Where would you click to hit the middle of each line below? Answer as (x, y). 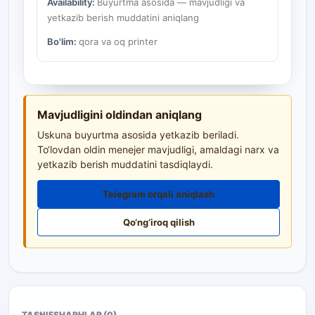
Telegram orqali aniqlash (159, 194)
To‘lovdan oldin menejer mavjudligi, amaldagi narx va (158, 150)
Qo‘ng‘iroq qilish (159, 223)
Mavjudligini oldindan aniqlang (120, 115)
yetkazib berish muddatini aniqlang (123, 18)
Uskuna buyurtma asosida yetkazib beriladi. (138, 135)
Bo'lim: (63, 41)
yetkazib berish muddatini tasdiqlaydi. (125, 165)
